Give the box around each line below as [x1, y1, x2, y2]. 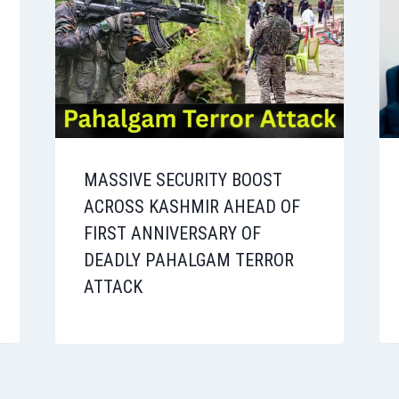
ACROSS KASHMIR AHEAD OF [83, 195, 300, 217]
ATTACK [83, 275, 142, 297]
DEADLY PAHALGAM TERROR [83, 248, 294, 271]
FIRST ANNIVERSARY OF [83, 222, 261, 244]
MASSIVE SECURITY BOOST [83, 168, 282, 191]
